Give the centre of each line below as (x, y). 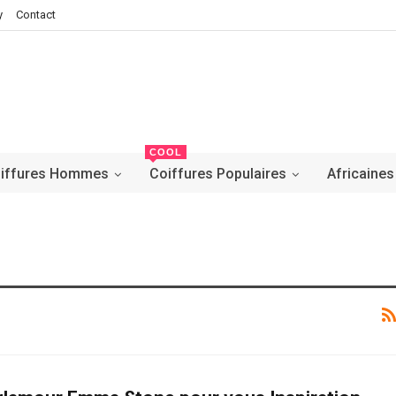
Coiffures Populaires (218, 174)
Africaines (361, 174)
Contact (36, 15)
